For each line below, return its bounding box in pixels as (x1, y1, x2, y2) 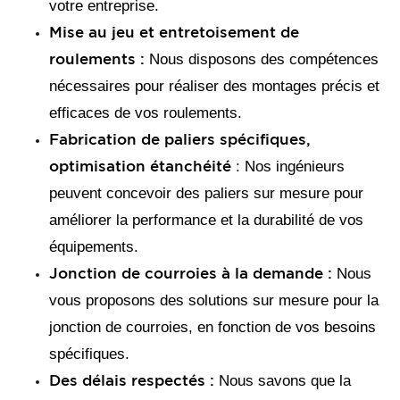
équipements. (49, 237, 138, 255)
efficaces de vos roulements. (49, 104, 242, 121)
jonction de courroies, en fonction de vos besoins (49, 318, 376, 336)
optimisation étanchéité (49, 156, 236, 175)
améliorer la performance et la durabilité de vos (49, 211, 363, 229)
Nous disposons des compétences (145, 50, 379, 68)
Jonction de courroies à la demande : (49, 263, 332, 282)
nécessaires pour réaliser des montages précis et (49, 77, 379, 95)
